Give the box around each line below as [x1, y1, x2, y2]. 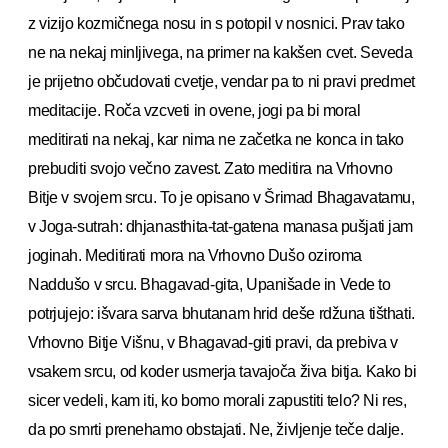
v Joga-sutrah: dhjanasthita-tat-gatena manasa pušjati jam [28, 217, 414, 235]
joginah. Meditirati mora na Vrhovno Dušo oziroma [28, 246, 362, 264]
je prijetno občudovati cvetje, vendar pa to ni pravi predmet [28, 72, 415, 90]
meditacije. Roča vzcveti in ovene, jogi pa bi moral [28, 101, 361, 119]
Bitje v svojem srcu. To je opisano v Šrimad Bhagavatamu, [28, 188, 415, 206]
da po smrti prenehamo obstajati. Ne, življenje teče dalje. [28, 420, 404, 438]
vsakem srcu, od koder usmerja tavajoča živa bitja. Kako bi [28, 362, 417, 380]
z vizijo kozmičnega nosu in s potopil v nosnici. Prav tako [28, 14, 405, 32]
